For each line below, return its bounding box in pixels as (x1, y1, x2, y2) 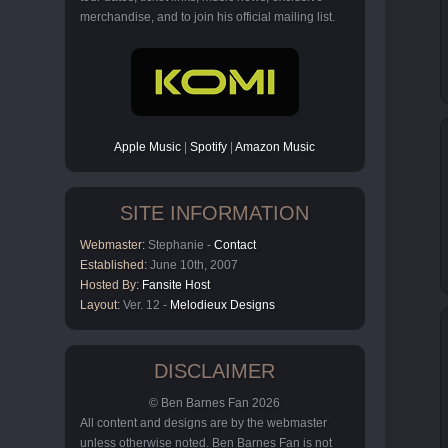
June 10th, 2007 (147, 258, 238, 272)
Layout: (80, 298, 120, 312)
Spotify (190, 140, 228, 154)
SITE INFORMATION (120, 202, 310, 224)
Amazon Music (235, 140, 316, 154)
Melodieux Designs (170, 298, 275, 312)
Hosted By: (80, 278, 139, 292)
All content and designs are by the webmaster (80, 416, 327, 430)
